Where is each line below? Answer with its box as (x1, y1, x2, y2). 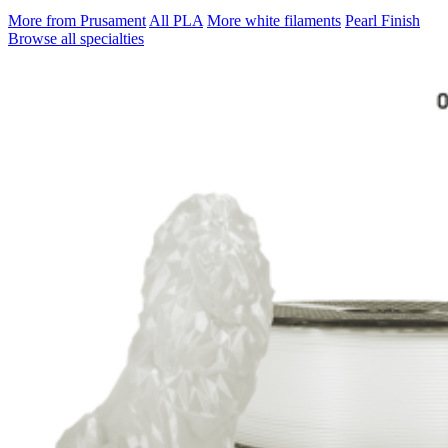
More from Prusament (8, 11, 146, 29)
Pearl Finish (345, 11, 420, 29)
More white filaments (207, 11, 341, 29)
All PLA (149, 11, 203, 29)
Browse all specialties (8, 29, 144, 47)
